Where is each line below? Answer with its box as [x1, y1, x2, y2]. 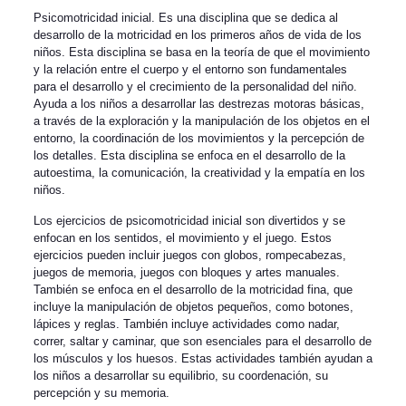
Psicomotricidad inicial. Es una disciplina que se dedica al [33, 11, 338, 24]
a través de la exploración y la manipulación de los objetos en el [33, 114, 370, 128]
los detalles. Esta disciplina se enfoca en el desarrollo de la [33, 149, 345, 162]
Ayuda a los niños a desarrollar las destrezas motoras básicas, [33, 97, 364, 111]
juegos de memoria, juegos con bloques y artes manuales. [33, 266, 340, 279]
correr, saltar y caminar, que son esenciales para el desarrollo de [33, 334, 372, 348]
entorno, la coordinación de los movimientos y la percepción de [33, 131, 364, 145]
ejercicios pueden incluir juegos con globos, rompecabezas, [33, 248, 346, 262]
